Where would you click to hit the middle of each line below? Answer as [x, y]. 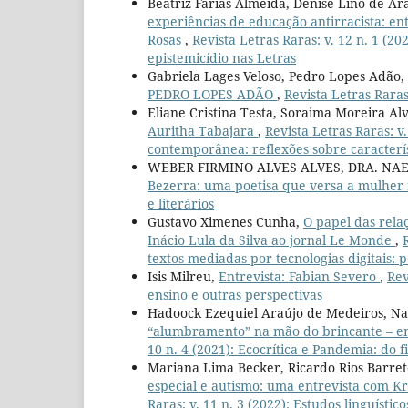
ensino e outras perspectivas [235, 294]
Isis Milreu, [183, 276]
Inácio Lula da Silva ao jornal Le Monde [271, 240]
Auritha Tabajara [203, 130]
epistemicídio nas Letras [222, 57]
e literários [181, 203]
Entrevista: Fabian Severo [299, 276]
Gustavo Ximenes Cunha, [225, 221]
